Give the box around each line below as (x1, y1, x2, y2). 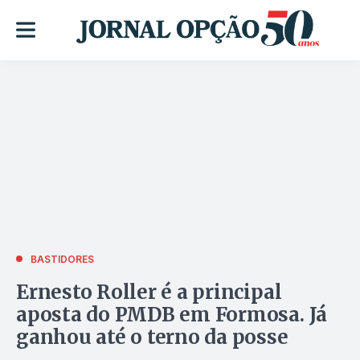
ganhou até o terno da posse (16, 324, 288, 350)
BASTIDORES (31, 252, 94, 265)
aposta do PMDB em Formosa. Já (16, 301, 328, 327)
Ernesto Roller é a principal (16, 279, 282, 305)
